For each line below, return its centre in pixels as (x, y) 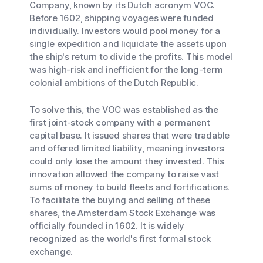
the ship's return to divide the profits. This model (131, 57)
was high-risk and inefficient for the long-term (126, 70)
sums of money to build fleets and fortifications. (130, 187)
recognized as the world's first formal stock (120, 239)
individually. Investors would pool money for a (125, 31)
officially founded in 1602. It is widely (107, 226)
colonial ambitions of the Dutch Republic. (114, 82)
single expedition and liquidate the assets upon (128, 44)
